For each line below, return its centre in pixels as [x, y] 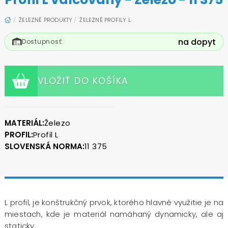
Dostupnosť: [42, 41]
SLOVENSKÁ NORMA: [44, 146]
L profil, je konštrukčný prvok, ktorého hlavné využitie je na [114, 202]
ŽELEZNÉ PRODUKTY [46, 20]
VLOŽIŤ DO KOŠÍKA [83, 81]
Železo [57, 123]
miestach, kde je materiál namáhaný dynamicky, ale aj [114, 214]
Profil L [46, 134]
